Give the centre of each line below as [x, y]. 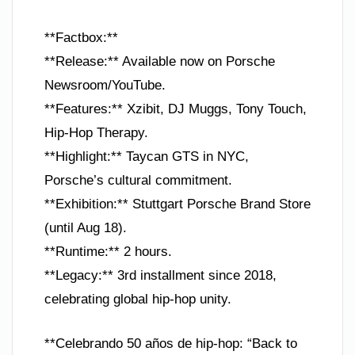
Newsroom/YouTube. [105, 85]
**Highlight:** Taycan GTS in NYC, [147, 157]
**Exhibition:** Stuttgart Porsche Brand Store [177, 204]
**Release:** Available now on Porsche [160, 61]
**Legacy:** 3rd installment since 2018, [160, 275]
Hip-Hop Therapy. [96, 133]
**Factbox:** [81, 38]
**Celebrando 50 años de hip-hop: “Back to [171, 343]
